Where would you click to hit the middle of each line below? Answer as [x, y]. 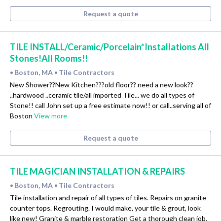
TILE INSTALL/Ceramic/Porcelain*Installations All [110, 47]
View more [51, 116]
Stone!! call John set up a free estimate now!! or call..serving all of [110, 106]
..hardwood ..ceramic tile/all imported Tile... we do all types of [102, 95]
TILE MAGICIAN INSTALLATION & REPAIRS [97, 171]
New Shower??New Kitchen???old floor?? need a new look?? [102, 85]
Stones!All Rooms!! [49, 58]
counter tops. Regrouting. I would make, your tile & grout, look [105, 208]
